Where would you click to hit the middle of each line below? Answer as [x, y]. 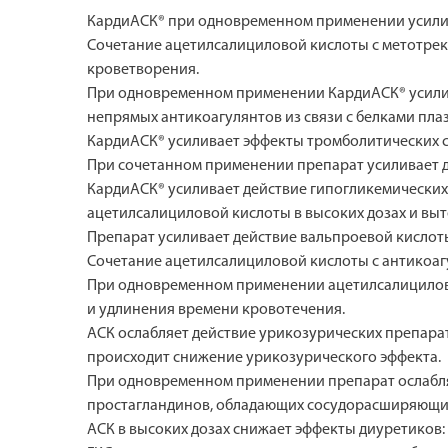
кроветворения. [143, 69]
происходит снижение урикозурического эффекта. [264, 357]
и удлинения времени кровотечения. [216, 309]
